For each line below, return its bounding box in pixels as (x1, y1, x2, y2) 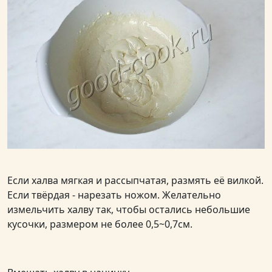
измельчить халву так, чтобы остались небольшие (7, 202, 250, 216)
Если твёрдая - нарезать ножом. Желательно (7, 188, 221, 202)
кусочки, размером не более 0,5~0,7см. (7, 217, 192, 231)
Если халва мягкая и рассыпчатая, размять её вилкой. (7, 173, 263, 187)
